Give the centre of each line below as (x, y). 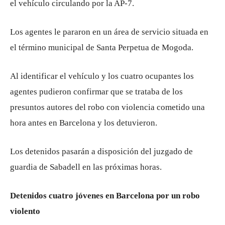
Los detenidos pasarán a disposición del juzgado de (101, 151)
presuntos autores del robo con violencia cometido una (107, 107)
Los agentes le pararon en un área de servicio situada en (109, 32)
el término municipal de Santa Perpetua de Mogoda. (102, 47)
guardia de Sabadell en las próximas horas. (86, 167)
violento (25, 211)
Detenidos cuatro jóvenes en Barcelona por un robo (105, 196)
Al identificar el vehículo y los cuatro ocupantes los (102, 76)
